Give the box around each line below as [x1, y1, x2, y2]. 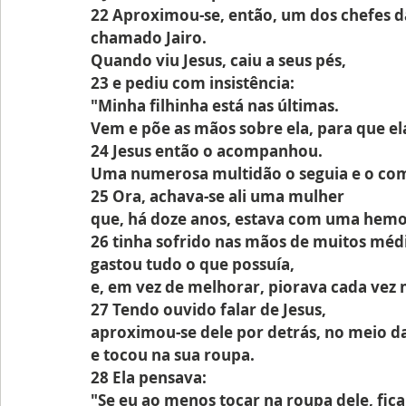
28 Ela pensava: [91, 367, 207, 388]
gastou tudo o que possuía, [91, 254, 295, 275]
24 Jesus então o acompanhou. [91, 140, 323, 161]
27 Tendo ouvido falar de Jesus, [91, 299, 326, 320]
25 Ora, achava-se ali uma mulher [91, 186, 344, 207]
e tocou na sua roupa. [91, 344, 255, 365]
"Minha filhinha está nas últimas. [91, 95, 339, 116]
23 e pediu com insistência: [91, 72, 295, 93]
